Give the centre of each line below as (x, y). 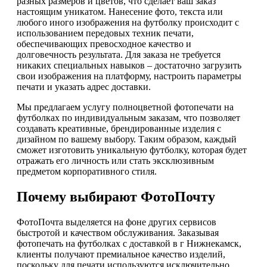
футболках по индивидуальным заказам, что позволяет (128, 118)
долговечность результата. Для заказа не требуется (119, 55)
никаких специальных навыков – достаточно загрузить (129, 66)
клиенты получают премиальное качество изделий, (121, 254)
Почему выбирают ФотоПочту (116, 197)
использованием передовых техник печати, (105, 33)
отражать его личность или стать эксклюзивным (115, 161)
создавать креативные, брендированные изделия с (119, 129)
